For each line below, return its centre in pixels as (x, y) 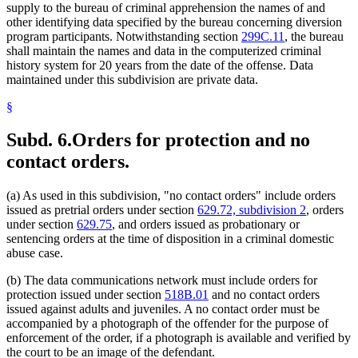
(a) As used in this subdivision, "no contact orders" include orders (171, 196)
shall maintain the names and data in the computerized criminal (164, 50)
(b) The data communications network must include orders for (162, 280)
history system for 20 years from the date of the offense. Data (160, 65)
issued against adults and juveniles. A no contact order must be (163, 309)
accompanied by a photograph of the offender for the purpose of (167, 324)
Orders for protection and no (191, 140)
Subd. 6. (39, 140)
